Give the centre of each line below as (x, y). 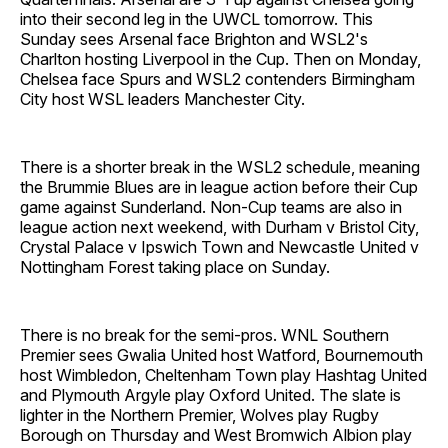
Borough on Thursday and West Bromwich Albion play (216, 434)
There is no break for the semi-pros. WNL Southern (204, 334)
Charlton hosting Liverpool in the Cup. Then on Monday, (220, 58)
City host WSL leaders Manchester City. (162, 98)
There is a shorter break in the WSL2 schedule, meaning (220, 166)
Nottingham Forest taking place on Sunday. (175, 266)
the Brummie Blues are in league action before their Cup (219, 186)
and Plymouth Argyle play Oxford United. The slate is (210, 394)
